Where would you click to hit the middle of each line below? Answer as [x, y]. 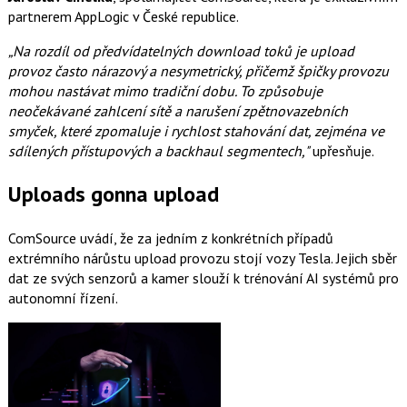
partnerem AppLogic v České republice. [123, 17]
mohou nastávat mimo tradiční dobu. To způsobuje [165, 91]
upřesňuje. [341, 151]
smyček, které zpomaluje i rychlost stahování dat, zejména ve [196, 131]
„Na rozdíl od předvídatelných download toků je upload [181, 51]
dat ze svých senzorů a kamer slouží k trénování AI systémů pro [203, 278]
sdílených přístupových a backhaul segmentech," [158, 151]
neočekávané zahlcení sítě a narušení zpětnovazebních [178, 111]
